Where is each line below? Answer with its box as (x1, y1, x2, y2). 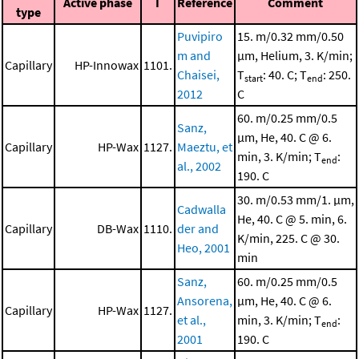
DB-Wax (97, 220, 139, 237)
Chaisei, (177, 67, 220, 83)
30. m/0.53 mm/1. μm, (237, 192, 354, 208)
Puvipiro (177, 28, 223, 45)
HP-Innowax (75, 57, 139, 74)
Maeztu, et (177, 139, 232, 155)
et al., (177, 312, 206, 329)
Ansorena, (177, 292, 232, 309)
